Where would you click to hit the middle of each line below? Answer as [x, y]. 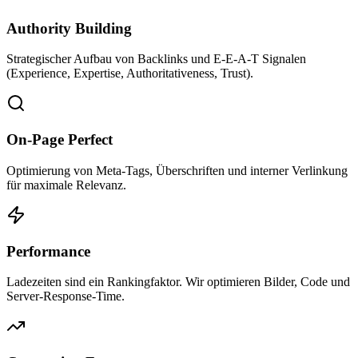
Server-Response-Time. [66, 296]
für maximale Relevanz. [66, 185]
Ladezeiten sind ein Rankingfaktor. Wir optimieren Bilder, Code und [178, 282]
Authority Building [69, 28]
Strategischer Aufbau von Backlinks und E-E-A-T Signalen [156, 59]
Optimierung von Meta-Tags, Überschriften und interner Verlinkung [177, 170]
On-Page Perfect [60, 140]
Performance [48, 251]
